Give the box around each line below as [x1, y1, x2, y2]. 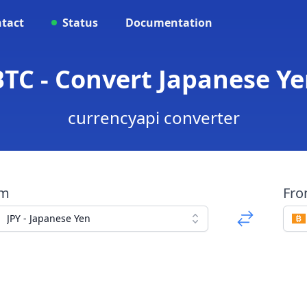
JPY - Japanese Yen [6, 212, 90, 225]
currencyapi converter [67, 106, 240, 129]
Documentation [125, 15, 212, 30]
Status [62, 15, 98, 30]
